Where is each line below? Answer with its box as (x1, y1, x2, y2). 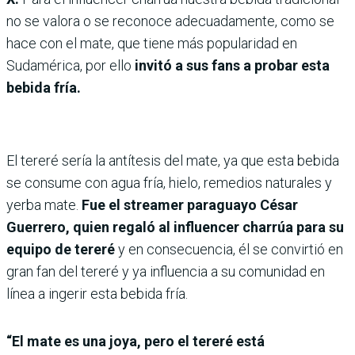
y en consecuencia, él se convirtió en (118, 241, 343, 258)
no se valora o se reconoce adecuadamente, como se (6, 13, 334, 29)
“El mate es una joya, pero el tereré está (6, 333, 265, 349)
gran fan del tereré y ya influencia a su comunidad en (6, 263, 325, 280)
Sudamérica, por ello (6, 57, 135, 74)
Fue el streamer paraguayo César (82, 197, 298, 213)
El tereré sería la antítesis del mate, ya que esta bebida (6, 152, 339, 169)
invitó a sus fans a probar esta (135, 57, 330, 74)
